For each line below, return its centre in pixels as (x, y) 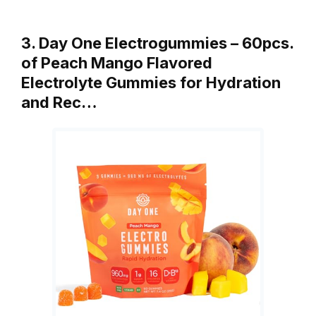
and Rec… (59, 103)
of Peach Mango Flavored (117, 63)
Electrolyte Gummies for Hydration (151, 83)
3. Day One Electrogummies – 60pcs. (157, 43)
